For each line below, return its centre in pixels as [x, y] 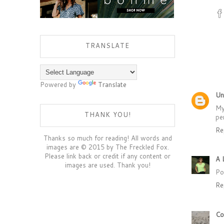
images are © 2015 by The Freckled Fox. [107, 147]
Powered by [59, 84]
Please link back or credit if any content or [107, 156]
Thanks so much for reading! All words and [107, 138]
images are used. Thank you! [107, 165]
